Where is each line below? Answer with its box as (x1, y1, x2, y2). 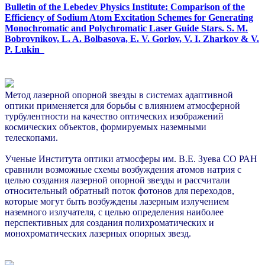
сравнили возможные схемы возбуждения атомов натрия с (5, 164, 241, 175)
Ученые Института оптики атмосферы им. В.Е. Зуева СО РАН (5, 154, 257, 164)
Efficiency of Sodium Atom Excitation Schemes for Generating (5, 12, 253, 23)
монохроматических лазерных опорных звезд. (5, 228, 191, 239)
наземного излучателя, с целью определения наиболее (5, 207, 224, 218)
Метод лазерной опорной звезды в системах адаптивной (5, 90, 233, 101)
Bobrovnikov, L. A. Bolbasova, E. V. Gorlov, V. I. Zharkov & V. (5, 34, 259, 44)
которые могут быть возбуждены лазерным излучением (5, 196, 229, 207)
